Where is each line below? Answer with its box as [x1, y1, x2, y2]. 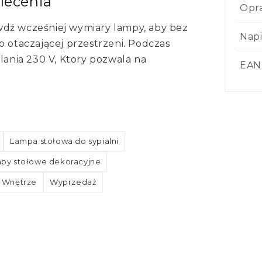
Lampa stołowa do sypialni [10, 136, 119, 146]
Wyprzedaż [50, 177, 97, 187]
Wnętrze [1, 177, 37, 187]
